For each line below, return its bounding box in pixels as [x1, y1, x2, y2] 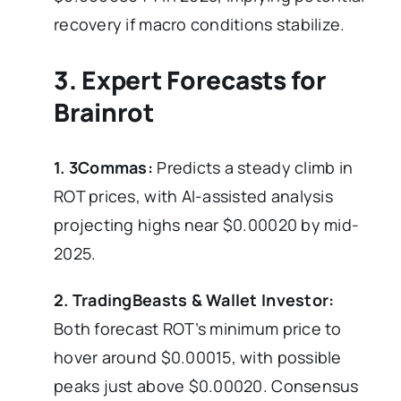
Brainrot [54, 94, 154, 129]
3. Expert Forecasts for [54, 62, 327, 97]
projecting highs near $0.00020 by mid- [54, 213, 360, 235]
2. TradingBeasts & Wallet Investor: [54, 288, 335, 311]
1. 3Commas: [54, 156, 158, 178]
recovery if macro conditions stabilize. [54, 13, 346, 35]
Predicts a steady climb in [157, 156, 354, 178]
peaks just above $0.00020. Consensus [54, 374, 359, 397]
